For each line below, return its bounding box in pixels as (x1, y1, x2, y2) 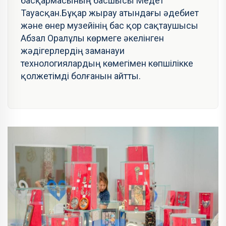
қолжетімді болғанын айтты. (21, 71, 141, 82)
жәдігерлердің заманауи (21, 45, 125, 56)
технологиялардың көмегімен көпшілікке (21, 58, 193, 69)
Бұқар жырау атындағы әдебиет (62, 8, 199, 19)
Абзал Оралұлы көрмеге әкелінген (21, 33, 164, 44)
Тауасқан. (21, 8, 62, 19)
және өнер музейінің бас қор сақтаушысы (21, 20, 198, 31)
